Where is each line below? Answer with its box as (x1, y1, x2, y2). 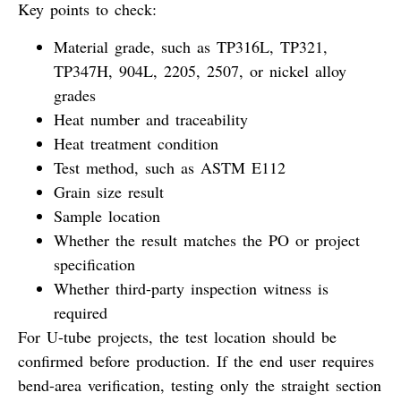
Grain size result (54, 180, 164, 202)
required (54, 301, 107, 323)
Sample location (54, 204, 160, 226)
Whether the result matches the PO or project (54, 228, 360, 251)
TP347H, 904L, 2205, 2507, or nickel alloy (54, 59, 346, 81)
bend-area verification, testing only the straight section (18, 373, 381, 396)
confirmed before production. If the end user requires (18, 349, 374, 371)
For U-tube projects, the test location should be (18, 325, 337, 347)
